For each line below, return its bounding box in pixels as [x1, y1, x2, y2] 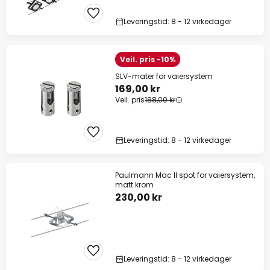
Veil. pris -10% [120, 54, 175, 65]
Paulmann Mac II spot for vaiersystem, [115, 170, 255, 181]
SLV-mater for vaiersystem [115, 71, 213, 82]
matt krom [115, 180, 154, 190]
